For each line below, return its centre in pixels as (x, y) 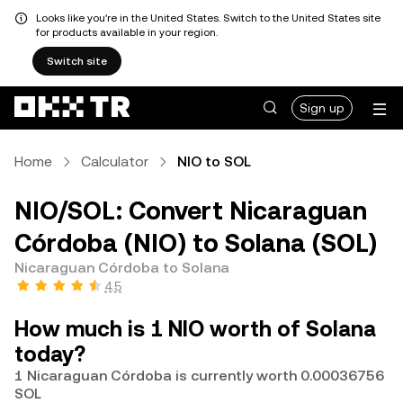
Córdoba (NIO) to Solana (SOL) (196, 243)
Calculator (115, 161)
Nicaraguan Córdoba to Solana (122, 268)
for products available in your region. (127, 32)
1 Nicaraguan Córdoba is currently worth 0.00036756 (199, 376)
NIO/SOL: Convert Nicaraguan (191, 210)
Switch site (77, 61)
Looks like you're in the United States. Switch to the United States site (208, 18)
